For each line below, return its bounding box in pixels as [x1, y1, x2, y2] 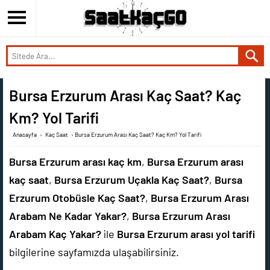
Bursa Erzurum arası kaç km [9, 155, 142, 168]
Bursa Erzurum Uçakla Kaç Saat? [54, 173, 209, 186]
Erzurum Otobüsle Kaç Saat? [9, 191, 145, 204]
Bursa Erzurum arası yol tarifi [117, 227, 255, 240]
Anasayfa [13, 131, 37, 138]
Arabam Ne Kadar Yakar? [9, 209, 127, 222]
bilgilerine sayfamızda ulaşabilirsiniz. [9, 245, 179, 259]
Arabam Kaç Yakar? [9, 227, 101, 240]
